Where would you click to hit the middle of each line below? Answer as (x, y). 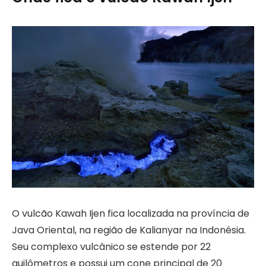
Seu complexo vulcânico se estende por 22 (111, 246)
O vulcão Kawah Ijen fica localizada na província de (131, 213)
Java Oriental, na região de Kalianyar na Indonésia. (129, 230)
